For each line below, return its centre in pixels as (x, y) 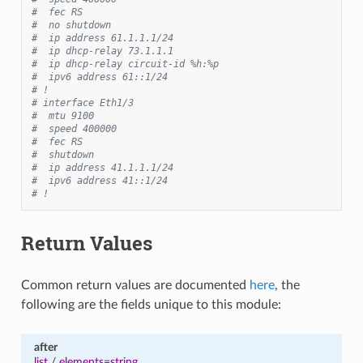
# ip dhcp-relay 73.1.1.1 (102, 51)
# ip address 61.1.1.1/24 (102, 38)
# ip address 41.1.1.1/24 (102, 167)
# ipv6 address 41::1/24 (99, 180)
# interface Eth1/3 (82, 102)
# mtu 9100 (62, 115)
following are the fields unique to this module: (151, 304)
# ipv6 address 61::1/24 (99, 77)
